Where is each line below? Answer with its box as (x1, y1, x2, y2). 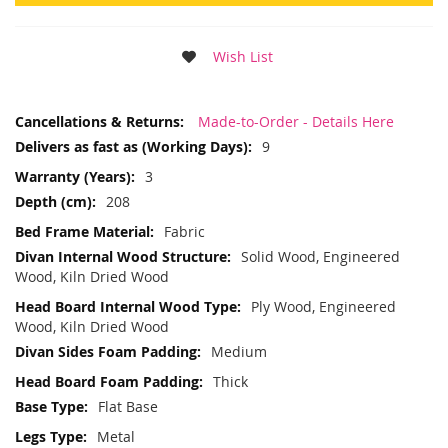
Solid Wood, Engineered (241, 247, 400, 267)
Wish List (212, 47, 273, 67)
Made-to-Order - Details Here (194, 112, 394, 132)
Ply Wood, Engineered (251, 297, 396, 317)
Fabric (164, 222, 205, 242)
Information (14, 126, 93, 146)
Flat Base (98, 397, 158, 417)
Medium (211, 342, 267, 362)
